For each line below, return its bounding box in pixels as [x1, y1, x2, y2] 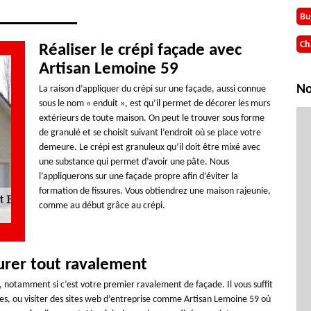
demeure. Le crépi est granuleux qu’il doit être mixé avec [38, 142, 260, 153]
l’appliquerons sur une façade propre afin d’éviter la [38, 171, 238, 182]
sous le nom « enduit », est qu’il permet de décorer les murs [38, 99, 270, 109]
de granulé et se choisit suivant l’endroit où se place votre [38, 128, 261, 138]
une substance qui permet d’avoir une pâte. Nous [38, 157, 229, 167]
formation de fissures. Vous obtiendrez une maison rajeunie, [38, 186, 271, 196]
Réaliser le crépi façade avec [38, 42, 242, 59]
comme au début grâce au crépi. [38, 201, 165, 211]
